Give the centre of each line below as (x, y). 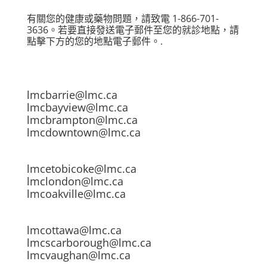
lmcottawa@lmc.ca (74, 230)
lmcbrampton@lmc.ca (82, 120)
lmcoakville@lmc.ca (76, 194)
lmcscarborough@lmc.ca (89, 243)
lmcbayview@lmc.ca (77, 107)
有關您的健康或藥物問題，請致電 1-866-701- (122, 18)
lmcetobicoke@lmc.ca (81, 169)
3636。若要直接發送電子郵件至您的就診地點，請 (133, 30)
